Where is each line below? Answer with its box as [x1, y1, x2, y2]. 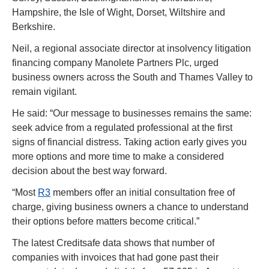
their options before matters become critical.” [12, 216, 199, 227]
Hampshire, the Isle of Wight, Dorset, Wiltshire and [12, 7, 225, 18]
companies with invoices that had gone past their [12, 252, 219, 263]
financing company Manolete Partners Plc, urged [12, 58, 219, 68]
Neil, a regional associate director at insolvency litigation [12, 43, 251, 54]
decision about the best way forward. [12, 166, 167, 177]
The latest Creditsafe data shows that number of [12, 238, 214, 249]
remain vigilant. [12, 86, 77, 97]
